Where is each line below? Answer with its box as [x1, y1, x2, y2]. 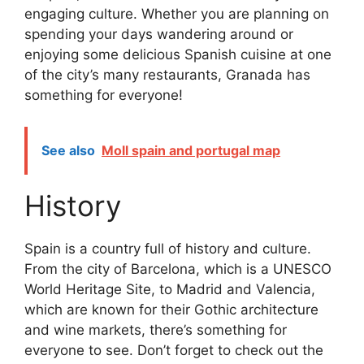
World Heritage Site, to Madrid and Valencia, [24, 280, 315, 297]
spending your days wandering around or [24, 26, 293, 43]
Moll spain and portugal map [102, 141, 280, 158]
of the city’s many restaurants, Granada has [24, 67, 310, 84]
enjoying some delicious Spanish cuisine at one [24, 46, 331, 63]
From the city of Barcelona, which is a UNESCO [24, 260, 331, 277]
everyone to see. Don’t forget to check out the [24, 341, 323, 358]
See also [41, 141, 95, 158]
